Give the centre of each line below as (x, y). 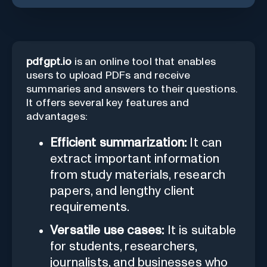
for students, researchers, (124, 246)
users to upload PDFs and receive (108, 75)
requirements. (90, 207)
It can (204, 142)
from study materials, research (138, 175)
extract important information (135, 159)
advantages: (57, 117)
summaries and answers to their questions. (132, 89)
